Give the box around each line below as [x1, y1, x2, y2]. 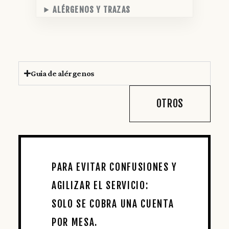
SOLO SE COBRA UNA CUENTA [52, 197, 174, 210]
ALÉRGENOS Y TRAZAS [53, 4, 130, 15]
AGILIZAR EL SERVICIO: [52, 179, 149, 192]
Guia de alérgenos [31, 68, 95, 78]
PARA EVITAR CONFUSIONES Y [52, 161, 177, 173]
